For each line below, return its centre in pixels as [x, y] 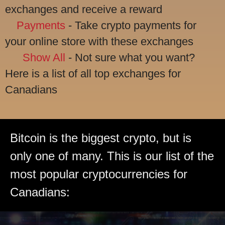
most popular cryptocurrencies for [99, 174]
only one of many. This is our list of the [112, 156]
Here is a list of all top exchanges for [93, 73]
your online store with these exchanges [99, 41]
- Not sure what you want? [130, 57]
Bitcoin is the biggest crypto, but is [101, 138]
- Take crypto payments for [131, 25]
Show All [44, 57]
